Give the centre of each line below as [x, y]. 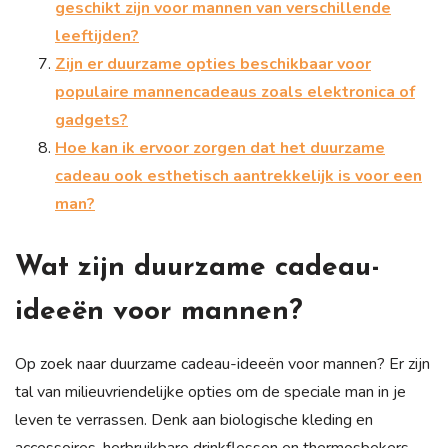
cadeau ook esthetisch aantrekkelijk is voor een [238, 175]
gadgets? [91, 119]
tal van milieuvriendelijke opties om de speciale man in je [210, 391]
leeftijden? [97, 35]
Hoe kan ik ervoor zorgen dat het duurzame [220, 147]
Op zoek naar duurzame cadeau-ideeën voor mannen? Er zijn [222, 363]
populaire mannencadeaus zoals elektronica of [235, 91]
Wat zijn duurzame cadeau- [197, 267]
